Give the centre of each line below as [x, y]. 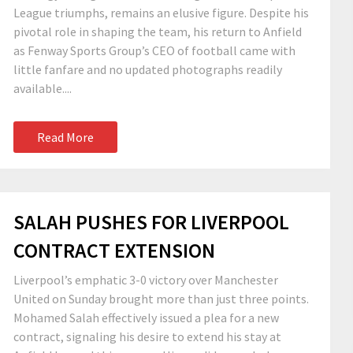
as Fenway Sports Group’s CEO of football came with [154, 50]
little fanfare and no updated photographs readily [148, 69]
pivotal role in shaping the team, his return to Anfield [158, 32]
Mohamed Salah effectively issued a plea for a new [146, 318]
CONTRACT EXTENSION [114, 250]
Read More [65, 137]
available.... [43, 88]
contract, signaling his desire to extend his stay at [147, 336]
